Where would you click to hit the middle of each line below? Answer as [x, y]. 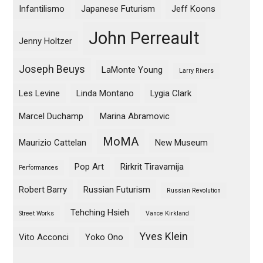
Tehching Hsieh [100, 213]
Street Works [37, 213]
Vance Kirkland [168, 213]
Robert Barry [43, 190]
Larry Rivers [197, 71]
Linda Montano [105, 93]
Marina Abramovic [135, 116]
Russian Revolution [194, 190]
